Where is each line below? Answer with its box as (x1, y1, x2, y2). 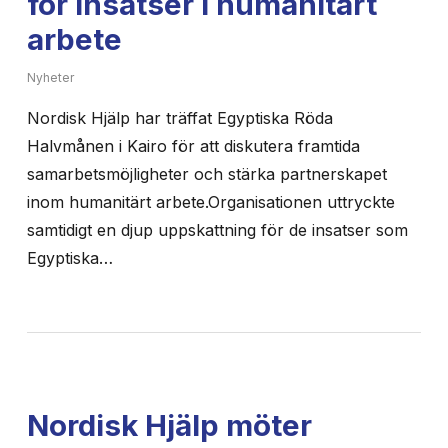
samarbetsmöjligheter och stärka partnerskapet (26, 163, 387, 184)
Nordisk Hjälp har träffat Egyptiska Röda (26, 107, 333, 128)
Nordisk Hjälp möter (26, 406, 312, 443)
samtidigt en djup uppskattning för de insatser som (26, 219, 408, 240)
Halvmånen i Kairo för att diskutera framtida (26, 135, 360, 156)
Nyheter (26, 69, 74, 85)
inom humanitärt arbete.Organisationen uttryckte (26, 191, 395, 212)
